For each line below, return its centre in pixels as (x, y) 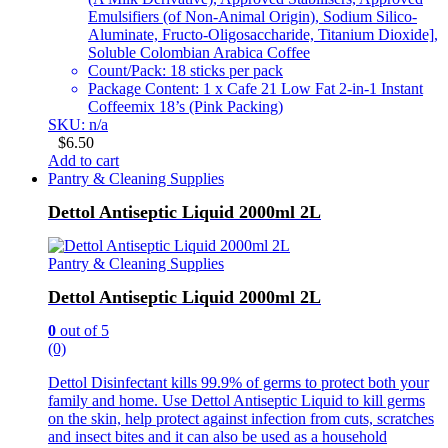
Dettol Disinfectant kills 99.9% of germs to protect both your (238, 382)
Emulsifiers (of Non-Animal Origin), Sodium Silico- (252, 17)
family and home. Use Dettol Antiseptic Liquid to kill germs (236, 400)
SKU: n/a (78, 125)
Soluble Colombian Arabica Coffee (199, 53)
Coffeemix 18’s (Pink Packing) (185, 107)
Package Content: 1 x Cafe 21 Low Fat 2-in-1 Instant (255, 89)
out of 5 (82, 330)
